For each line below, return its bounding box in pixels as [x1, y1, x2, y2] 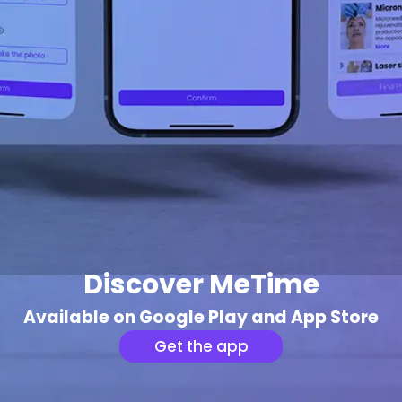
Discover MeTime [83, 266, 319, 303]
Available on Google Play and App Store [23, 305, 379, 329]
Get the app [153, 335, 249, 357]
